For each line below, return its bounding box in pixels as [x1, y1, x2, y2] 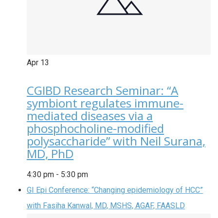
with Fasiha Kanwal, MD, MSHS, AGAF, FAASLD [27, 201, 185, 211]
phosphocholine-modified [27, 120, 164, 137]
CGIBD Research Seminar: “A [27, 82, 178, 99]
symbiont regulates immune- [27, 95, 183, 111]
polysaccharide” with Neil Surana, [27, 133, 205, 149]
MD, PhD [27, 145, 73, 162]
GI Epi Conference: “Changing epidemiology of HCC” [27, 185, 203, 195]
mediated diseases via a [27, 108, 153, 124]
